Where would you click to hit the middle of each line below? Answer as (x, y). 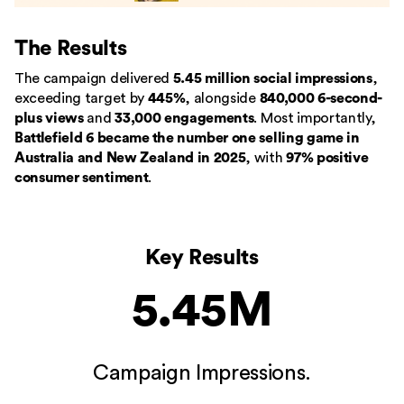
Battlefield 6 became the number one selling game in (187, 138)
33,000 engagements (184, 118)
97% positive (327, 157)
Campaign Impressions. (202, 373)
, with (266, 157)
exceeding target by (81, 98)
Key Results (202, 257)
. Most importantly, (315, 118)
